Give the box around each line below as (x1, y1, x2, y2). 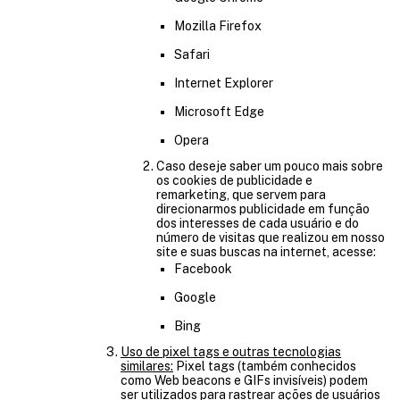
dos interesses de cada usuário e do (156, 216, 359, 230)
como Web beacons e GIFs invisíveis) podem (121, 373, 368, 387)
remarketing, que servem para (156, 187, 326, 202)
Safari (174, 47, 210, 62)
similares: (121, 359, 173, 373)
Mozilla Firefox (174, 19, 262, 33)
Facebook (174, 262, 232, 276)
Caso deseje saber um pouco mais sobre (156, 159, 383, 173)
